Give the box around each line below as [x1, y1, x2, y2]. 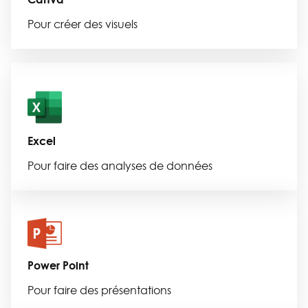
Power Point [27, 257, 89, 274]
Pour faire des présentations [27, 283, 171, 298]
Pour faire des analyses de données [27, 157, 212, 173]
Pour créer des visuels [27, 16, 137, 32]
